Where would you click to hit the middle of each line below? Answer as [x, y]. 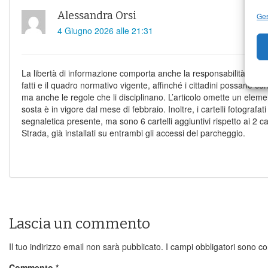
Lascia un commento [80, 223]
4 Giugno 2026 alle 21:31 [105, 30]
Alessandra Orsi [97, 15]
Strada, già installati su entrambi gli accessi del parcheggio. [133, 133]
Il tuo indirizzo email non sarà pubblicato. [86, 246]
